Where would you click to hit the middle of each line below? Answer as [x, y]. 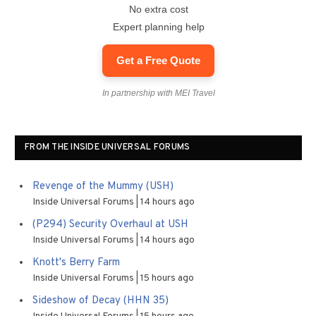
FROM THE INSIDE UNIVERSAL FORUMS [108, 147]
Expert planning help [158, 26]
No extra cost [158, 9]
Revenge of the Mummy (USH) [103, 186]
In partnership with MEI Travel [158, 93]
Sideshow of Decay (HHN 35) [101, 300]
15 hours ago [167, 278]
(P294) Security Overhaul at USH [110, 224]
